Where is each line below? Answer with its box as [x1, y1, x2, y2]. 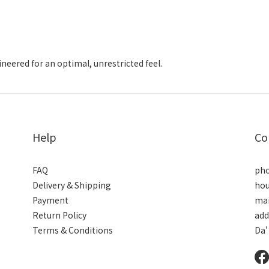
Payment [32, 194, 68, 206]
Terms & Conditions [32, 224, 113, 236]
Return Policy [32, 209, 86, 221]
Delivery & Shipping [32, 179, 111, 191]
